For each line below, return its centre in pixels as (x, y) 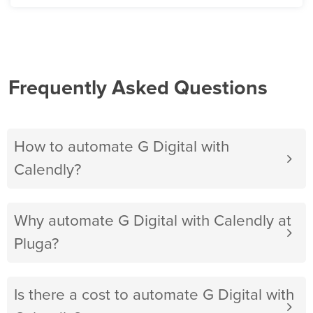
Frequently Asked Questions (138, 89)
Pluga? (36, 245)
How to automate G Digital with (122, 147)
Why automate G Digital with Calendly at (153, 221)
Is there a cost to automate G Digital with (154, 296)
